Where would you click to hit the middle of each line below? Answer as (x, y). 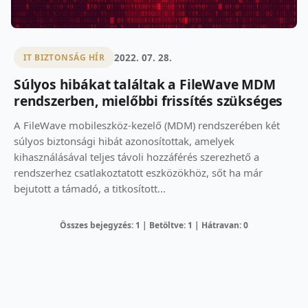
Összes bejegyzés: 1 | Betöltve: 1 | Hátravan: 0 (154, 225)
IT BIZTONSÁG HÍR (64, 58)
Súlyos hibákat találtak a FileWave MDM (145, 85)
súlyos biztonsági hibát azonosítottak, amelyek (124, 141)
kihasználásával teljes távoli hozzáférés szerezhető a (136, 157)
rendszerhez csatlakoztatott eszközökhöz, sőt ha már (138, 173)
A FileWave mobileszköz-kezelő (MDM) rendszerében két (147, 125)
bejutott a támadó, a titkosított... (90, 189)
